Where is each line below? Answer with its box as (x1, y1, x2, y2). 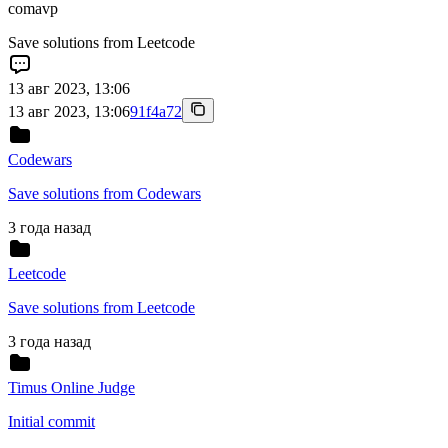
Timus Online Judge (8, 379, 135, 397)
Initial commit (8, 413, 95, 431)
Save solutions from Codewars (8, 185, 201, 203)
